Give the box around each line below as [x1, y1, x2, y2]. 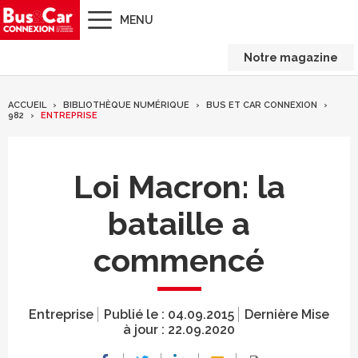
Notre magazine [244, 51, 338, 64]
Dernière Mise [245, 307, 329, 322]
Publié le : [104, 307, 168, 322]
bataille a [108, 205, 250, 242]
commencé [93, 241, 265, 279]
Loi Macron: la [73, 168, 285, 205]
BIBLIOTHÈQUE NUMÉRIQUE [63, 100, 189, 110]
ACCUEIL [8, 100, 46, 110]
